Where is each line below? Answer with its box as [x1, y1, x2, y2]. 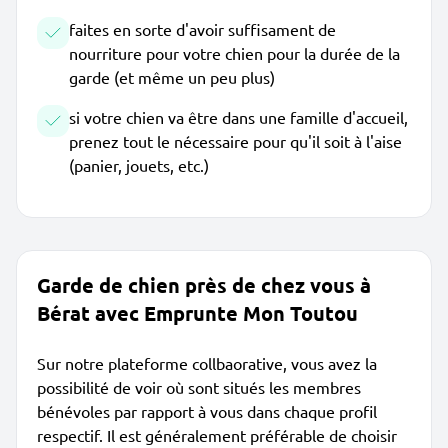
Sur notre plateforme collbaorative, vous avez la [37, 353, 377, 373]
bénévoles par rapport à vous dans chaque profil [37, 401, 377, 421]
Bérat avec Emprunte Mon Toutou [37, 300, 358, 326]
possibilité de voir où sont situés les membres [37, 377, 361, 397]
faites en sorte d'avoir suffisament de [69, 19, 336, 39]
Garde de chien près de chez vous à [37, 272, 371, 298]
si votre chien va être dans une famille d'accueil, [69, 107, 408, 127]
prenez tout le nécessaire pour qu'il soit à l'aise [69, 131, 402, 151]
